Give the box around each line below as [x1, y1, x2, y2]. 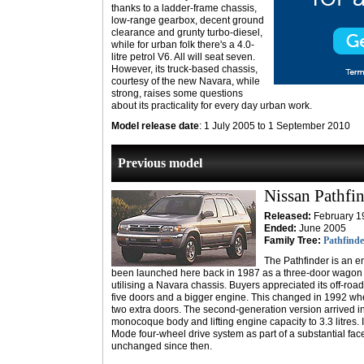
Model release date [111, 120, 199, 132]
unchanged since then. [111, 340, 212, 352]
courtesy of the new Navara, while [111, 76, 260, 87]
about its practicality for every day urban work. [111, 100, 312, 111]
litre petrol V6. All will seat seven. [111, 51, 255, 63]
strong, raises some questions [111, 88, 243, 99]
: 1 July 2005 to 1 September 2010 [199, 120, 350, 132]
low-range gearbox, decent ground [111, 15, 264, 26]
